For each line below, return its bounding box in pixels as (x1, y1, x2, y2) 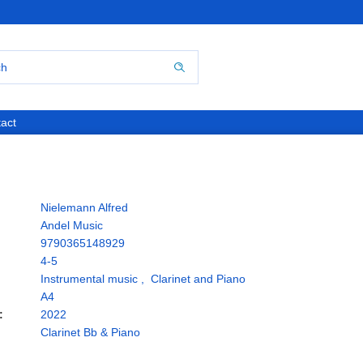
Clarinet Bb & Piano (41, 326, 140, 339)
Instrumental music (41, 272, 138, 285)
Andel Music (41, 219, 103, 232)
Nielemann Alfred (41, 201, 128, 214)
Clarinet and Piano (151, 272, 246, 285)
